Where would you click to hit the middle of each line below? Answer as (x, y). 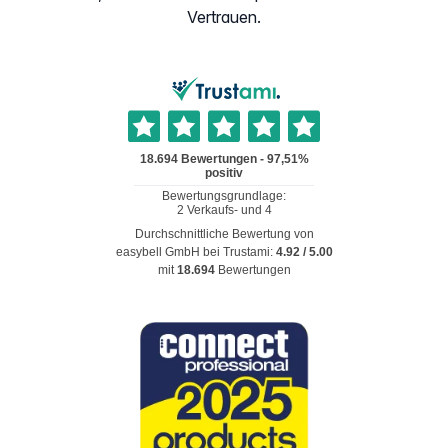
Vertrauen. (224, 17)
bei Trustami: (239, 252)
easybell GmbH (159, 252)
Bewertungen (254, 270)
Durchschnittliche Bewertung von (224, 234)
